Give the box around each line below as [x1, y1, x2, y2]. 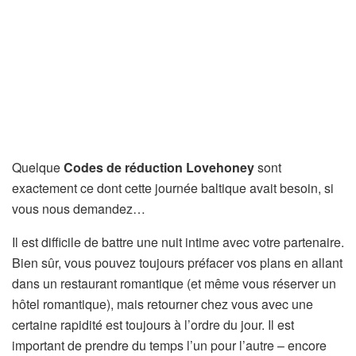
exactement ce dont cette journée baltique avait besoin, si [12, 179, 334, 197]
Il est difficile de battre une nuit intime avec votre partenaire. [12, 233, 344, 251]
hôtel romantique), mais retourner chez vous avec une [12, 295, 313, 313]
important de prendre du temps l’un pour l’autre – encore [12, 336, 327, 354]
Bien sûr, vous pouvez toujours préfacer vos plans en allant [12, 253, 342, 272]
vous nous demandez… [12, 199, 145, 218]
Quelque [12, 158, 64, 176]
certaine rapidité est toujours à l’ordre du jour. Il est [12, 315, 294, 334]
